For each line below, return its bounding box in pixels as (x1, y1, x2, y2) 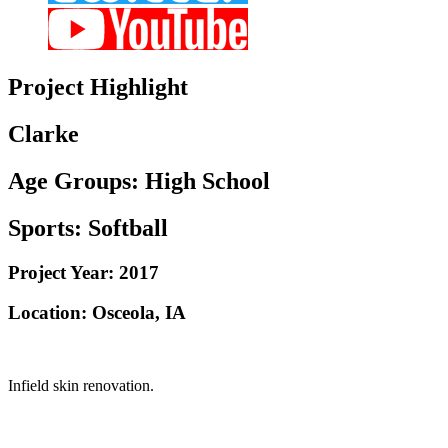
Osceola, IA (87, 302, 186, 324)
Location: (8, 302, 87, 324)
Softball (88, 214, 168, 241)
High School (145, 167, 270, 194)
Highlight (84, 73, 188, 100)
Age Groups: (8, 167, 145, 194)
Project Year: (8, 261, 114, 283)
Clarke (8, 120, 79, 147)
